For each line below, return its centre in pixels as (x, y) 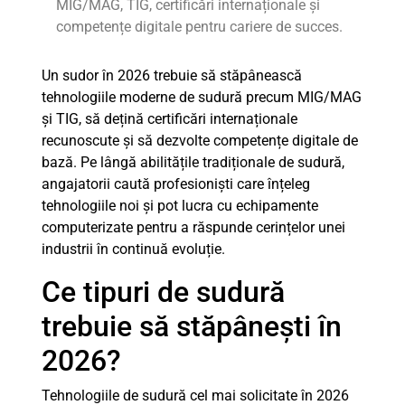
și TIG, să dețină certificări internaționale (170, 119)
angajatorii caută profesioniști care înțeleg (176, 184)
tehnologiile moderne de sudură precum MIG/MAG (202, 97)
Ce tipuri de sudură (163, 292)
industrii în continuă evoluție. (133, 249)
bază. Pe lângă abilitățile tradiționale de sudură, (193, 162)
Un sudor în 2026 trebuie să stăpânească (172, 75)
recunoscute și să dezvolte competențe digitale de (200, 141)
